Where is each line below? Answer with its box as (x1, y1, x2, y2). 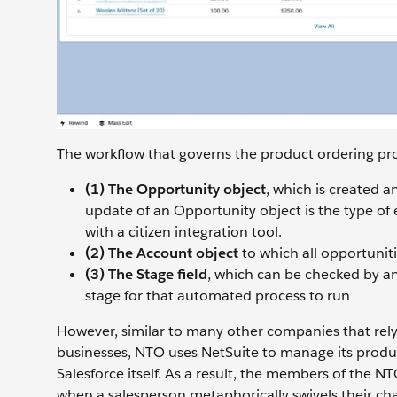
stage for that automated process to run (85, 286, 350, 306)
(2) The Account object (85, 244, 238, 263)
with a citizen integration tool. (85, 222, 282, 242)
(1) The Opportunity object (85, 180, 266, 199)
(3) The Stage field (85, 265, 207, 284)
